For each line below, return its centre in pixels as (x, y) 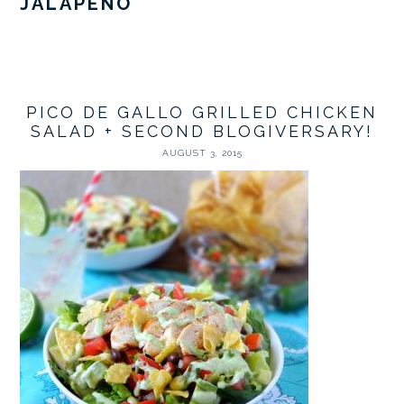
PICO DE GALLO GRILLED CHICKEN (202, 112)
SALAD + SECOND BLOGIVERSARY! (202, 131)
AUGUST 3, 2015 (202, 153)
